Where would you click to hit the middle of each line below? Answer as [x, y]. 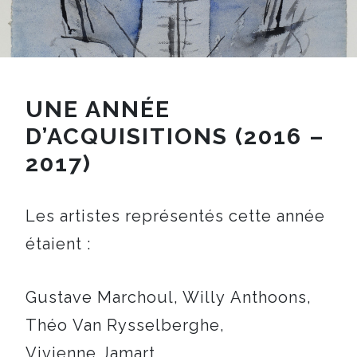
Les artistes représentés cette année [175, 216]
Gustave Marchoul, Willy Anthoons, [169, 297]
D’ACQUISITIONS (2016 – [175, 136]
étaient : [58, 243]
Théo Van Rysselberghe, [125, 325]
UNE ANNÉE [98, 109]
